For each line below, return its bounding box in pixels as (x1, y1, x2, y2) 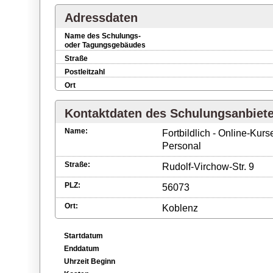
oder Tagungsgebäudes (65, 40, 146, 49)
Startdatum (64, 231, 103, 240)
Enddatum (64, 244, 99, 253)
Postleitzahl (65, 67, 105, 76)
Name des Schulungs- (65, 31, 141, 40)
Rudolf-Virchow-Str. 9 (162, 160, 254, 172)
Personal (162, 140, 201, 151)
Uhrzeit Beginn (64, 257, 115, 266)
